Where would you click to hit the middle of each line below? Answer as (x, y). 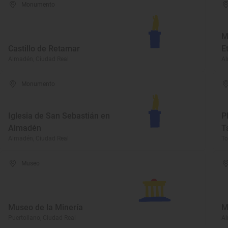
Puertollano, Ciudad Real (42, 218)
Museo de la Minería (46, 207)
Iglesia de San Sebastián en (59, 116)
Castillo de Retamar (44, 49)
